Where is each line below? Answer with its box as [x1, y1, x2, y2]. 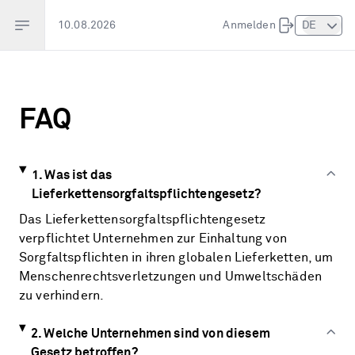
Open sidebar [21, 17, 101, 31]
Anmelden [223, 19, 276, 31]
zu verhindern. [19, 289, 105, 302]
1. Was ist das [31, 169, 113, 181]
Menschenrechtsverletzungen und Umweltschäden [19, 270, 323, 283]
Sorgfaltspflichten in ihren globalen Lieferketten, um [19, 251, 334, 264]
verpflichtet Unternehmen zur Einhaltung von [19, 232, 287, 245]
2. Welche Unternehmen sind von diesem [30, 327, 270, 340]
